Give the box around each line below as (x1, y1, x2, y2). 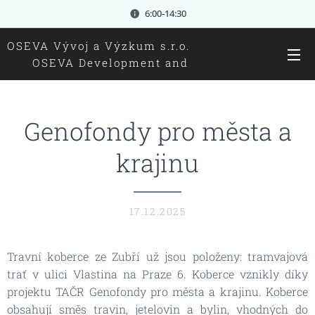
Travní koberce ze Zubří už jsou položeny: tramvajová (7, 249, 308, 264)
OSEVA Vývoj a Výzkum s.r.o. (7, 38, 211, 53)
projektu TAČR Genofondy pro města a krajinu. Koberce (7, 284, 308, 299)
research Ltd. (7, 72, 94, 86)
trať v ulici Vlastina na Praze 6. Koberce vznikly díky (7, 266, 308, 281)
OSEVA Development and (7, 55, 188, 70)
